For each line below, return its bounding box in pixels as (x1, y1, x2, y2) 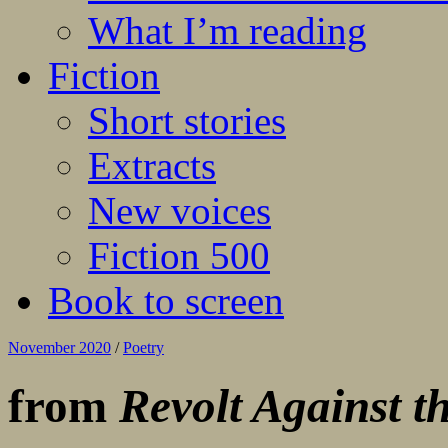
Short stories (88, 99, 286, 143)
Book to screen (48, 279, 284, 323)
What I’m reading (88, 9, 367, 53)
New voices (88, 189, 271, 233)
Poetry (123, 339, 164, 357)
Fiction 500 (88, 234, 270, 278)
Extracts (88, 144, 216, 188)
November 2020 (8, 339, 111, 357)
